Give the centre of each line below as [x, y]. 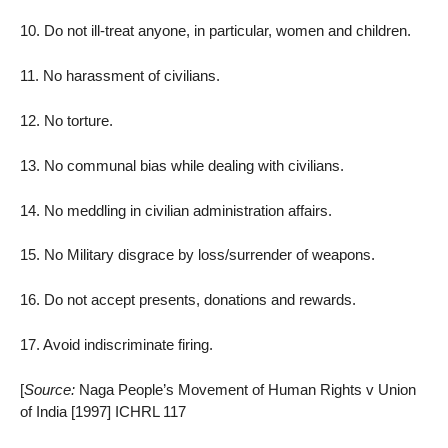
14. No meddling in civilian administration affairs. [176, 210]
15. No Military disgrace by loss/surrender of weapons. [197, 255]
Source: [49, 389]
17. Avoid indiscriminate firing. [116, 344]
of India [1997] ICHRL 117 [103, 411]
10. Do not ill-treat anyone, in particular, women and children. [215, 31]
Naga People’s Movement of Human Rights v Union [245, 389]
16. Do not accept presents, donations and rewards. [188, 300]
